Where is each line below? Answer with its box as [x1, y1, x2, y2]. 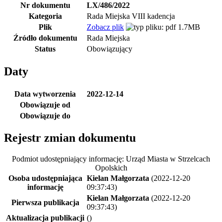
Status [35, 44, 55, 53]
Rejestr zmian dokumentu [4, 131, 136, 145]
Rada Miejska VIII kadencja [87, 11, 175, 20]
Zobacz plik [87, 22, 124, 31]
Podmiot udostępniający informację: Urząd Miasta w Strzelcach [12, 155, 210, 164]
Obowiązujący [87, 44, 132, 53]
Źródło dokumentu [13, 33, 77, 42]
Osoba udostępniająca [8, 174, 82, 183]
